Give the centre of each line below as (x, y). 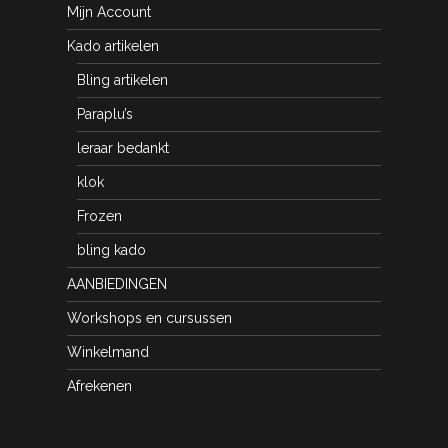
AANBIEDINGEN (117, 284)
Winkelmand (108, 352)
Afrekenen (99, 386)
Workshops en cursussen (149, 318)
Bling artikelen (122, 80)
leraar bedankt (123, 148)
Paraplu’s (105, 114)
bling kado (111, 250)
